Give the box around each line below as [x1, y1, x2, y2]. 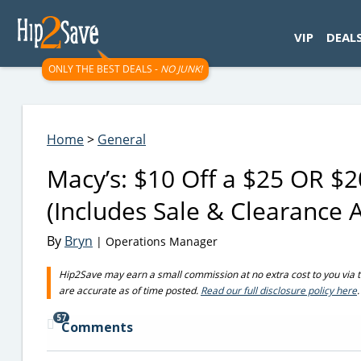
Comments [61, 318, 133, 336]
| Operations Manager [93, 234, 218, 249]
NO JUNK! [160, 62, 202, 76]
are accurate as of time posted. [59, 284, 201, 297]
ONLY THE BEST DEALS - [48, 62, 160, 76]
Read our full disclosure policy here [201, 284, 357, 297]
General [98, 131, 146, 148]
